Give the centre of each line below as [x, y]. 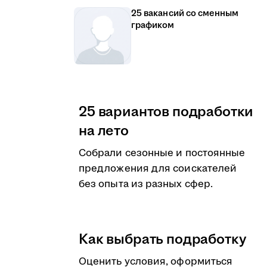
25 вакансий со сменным [185, 13]
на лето [104, 131]
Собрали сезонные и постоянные [162, 153]
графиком [153, 25]
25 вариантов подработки [166, 112]
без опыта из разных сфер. [146, 184]
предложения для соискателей [158, 169]
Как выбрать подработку [163, 240]
